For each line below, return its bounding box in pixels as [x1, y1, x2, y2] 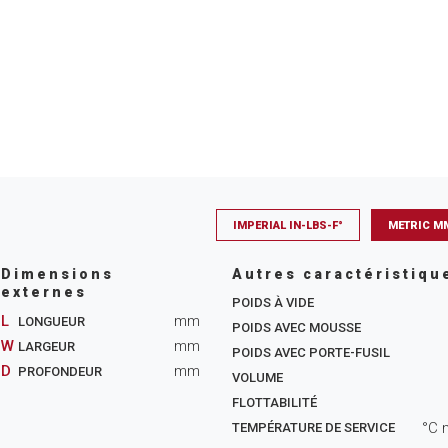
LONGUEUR [14, 314, 85, 329]
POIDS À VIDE [231, 295, 314, 310]
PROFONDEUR [14, 364, 102, 379]
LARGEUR [14, 339, 75, 354]
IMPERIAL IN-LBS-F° [233, 219, 343, 232]
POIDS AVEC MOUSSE [231, 320, 361, 335]
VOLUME [231, 370, 283, 385]
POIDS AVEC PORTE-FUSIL [231, 345, 390, 360]
